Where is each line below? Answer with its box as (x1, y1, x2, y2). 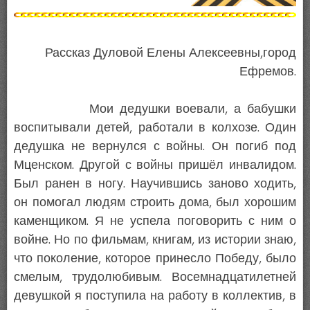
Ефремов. (239, 64, 296, 80)
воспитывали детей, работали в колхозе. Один (14, 120, 296, 136)
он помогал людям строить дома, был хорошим (14, 194, 296, 210)
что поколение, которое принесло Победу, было (14, 250, 296, 266)
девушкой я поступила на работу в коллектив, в (14, 288, 296, 304)
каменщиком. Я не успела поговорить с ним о (14, 213, 296, 229)
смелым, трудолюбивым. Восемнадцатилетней (14, 269, 296, 285)
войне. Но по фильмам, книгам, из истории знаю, (14, 232, 296, 248)
